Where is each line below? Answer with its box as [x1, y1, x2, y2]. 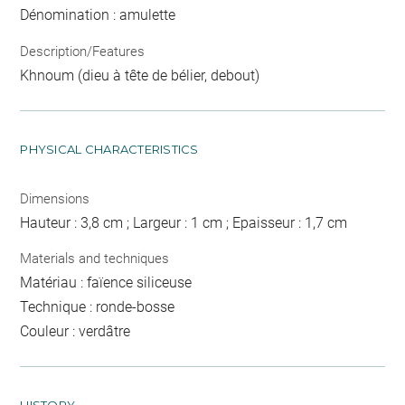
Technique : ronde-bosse [20, 298, 175, 316]
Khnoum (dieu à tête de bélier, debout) [20, 66, 260, 84]
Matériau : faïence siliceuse [20, 274, 193, 292]
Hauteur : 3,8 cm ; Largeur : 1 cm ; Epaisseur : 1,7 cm [20, 213, 348, 231]
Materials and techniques [20, 250, 170, 268]
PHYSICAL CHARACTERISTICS [20, 141, 199, 156]
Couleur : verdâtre [20, 323, 131, 341]
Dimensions [20, 190, 90, 207]
